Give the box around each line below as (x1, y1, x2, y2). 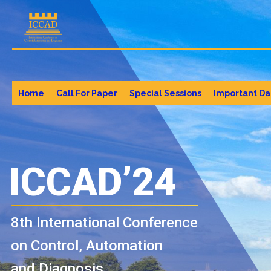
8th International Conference (11, 214, 198, 231)
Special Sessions (129, 88, 201, 98)
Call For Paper (56, 88, 117, 98)
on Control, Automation (11, 237, 163, 254)
